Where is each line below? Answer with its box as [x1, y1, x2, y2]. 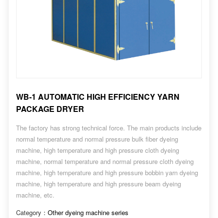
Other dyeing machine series [47, 208, 128, 217]
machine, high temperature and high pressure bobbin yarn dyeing [16, 168, 198, 177]
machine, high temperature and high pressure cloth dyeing [16, 145, 179, 155]
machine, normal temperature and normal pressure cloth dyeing [16, 157, 194, 166]
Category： [16, 208, 48, 217]
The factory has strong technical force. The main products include [16, 123, 201, 132]
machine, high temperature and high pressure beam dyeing [16, 179, 181, 188]
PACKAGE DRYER [16, 103, 84, 114]
